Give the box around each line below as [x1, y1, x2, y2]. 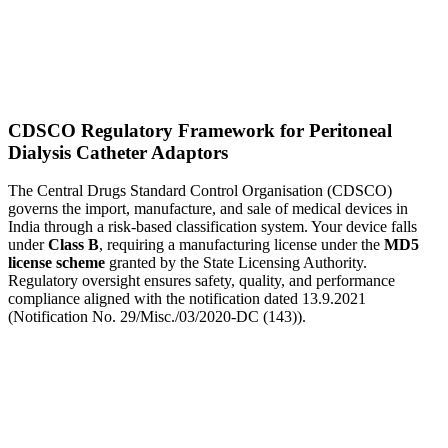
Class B [48, 236, 99, 254]
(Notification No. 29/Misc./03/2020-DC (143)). [8, 308, 306, 326]
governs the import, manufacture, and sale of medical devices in [8, 200, 408, 218]
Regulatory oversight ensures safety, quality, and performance [8, 272, 395, 290]
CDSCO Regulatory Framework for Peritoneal [8, 119, 392, 141]
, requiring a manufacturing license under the [99, 236, 384, 254]
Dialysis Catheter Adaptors [8, 141, 228, 163]
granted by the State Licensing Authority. [105, 254, 367, 272]
